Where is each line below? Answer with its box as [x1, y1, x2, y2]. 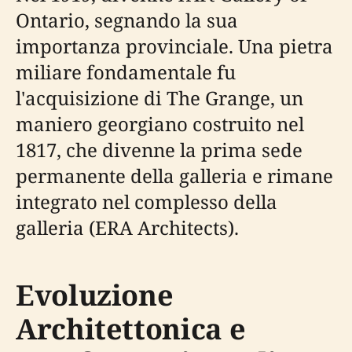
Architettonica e [16, 309, 246, 348]
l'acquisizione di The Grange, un [16, 84, 303, 111]
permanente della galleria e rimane [16, 162, 333, 189]
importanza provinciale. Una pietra [16, 32, 333, 59]
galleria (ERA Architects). [16, 214, 239, 240]
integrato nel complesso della [16, 188, 277, 214]
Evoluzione [16, 275, 174, 314]
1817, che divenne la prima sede [16, 136, 302, 163]
